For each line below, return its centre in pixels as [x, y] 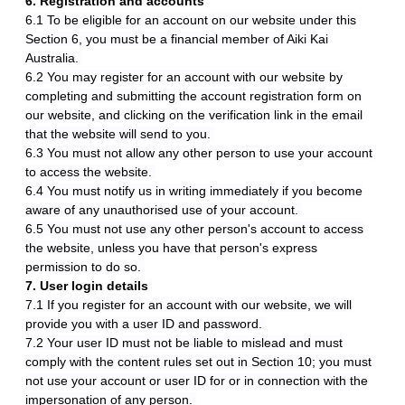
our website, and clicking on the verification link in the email [194, 115]
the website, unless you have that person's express [171, 248]
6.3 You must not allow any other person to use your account [199, 153]
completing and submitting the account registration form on [193, 96]
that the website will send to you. [120, 134]
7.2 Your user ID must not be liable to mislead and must [184, 343]
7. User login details [87, 286]
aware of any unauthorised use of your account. [164, 210]
